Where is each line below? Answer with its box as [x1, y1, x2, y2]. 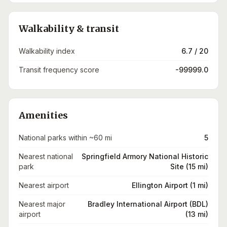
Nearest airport [19, 181, 69, 190]
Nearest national [19, 152, 73, 161]
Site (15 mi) [170, 162, 208, 171]
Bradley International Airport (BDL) [88, 200, 208, 208]
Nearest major [19, 200, 65, 208]
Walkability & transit [19, 23, 119, 34]
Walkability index [19, 47, 75, 55]
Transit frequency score [19, 65, 99, 74]
